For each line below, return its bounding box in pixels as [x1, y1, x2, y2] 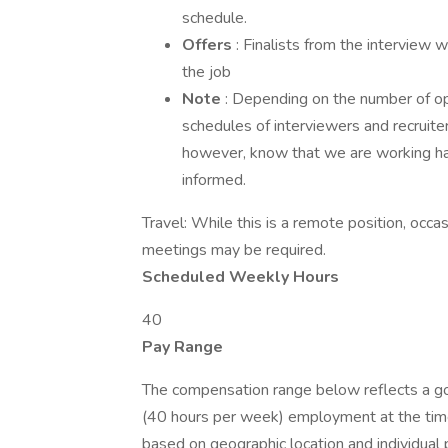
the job [182, 61, 231, 83]
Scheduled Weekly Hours [142, 266, 339, 288]
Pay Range [142, 336, 223, 358]
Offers [182, 34, 236, 56]
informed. [182, 169, 246, 191]
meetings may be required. [142, 239, 326, 261]
